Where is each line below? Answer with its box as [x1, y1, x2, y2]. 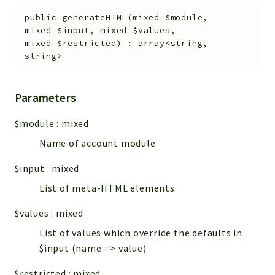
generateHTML [62, 12, 128, 23]
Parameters [15, 90, 76, 106]
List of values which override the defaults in [39, 227, 242, 239]
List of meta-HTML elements [39, 182, 175, 195]
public [25, 12, 57, 23]
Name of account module [39, 137, 156, 150]
